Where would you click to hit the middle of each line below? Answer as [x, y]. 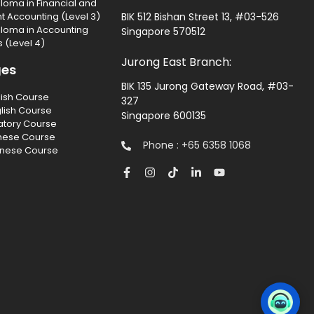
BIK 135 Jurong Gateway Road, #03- [208, 86]
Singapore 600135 [164, 115]
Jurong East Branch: [177, 62]
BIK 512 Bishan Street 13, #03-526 [200, 17]
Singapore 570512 [164, 32]
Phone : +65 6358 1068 [197, 145]
